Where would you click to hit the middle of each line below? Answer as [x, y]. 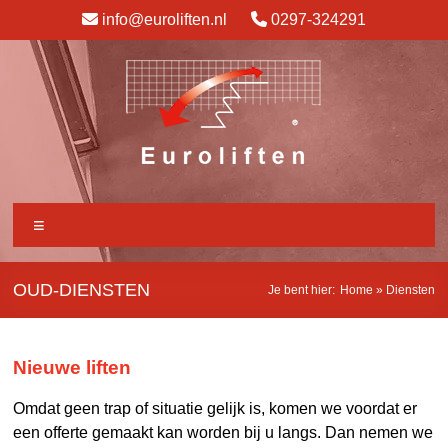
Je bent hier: [302, 290]
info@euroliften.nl [164, 19]
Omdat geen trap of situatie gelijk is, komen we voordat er [215, 408]
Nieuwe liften [72, 367]
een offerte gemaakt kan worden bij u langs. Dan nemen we [223, 432]
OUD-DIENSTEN [82, 290]
